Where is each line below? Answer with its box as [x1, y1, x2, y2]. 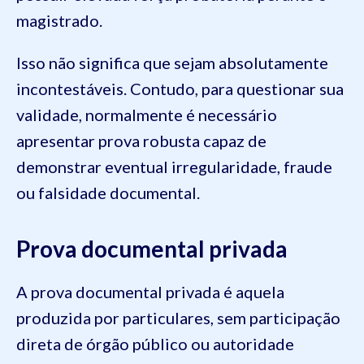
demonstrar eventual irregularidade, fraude [16, 157, 332, 177]
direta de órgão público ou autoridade [16, 334, 294, 354]
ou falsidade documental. [16, 183, 200, 203]
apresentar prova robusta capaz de [16, 131, 266, 151]
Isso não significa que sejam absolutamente [16, 53, 328, 73]
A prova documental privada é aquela [16, 282, 284, 302]
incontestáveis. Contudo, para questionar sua [16, 79, 344, 99]
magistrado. [16, 11, 102, 31]
